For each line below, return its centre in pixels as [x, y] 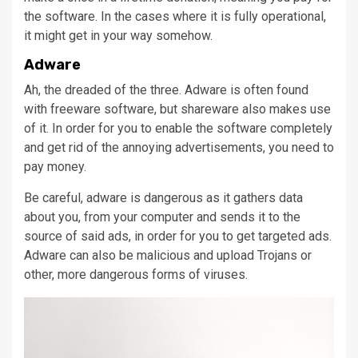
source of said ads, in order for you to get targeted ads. [178, 237]
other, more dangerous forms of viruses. [136, 275]
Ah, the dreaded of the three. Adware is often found [166, 90]
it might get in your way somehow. [118, 36]
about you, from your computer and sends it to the [162, 217]
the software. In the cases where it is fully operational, [175, 17]
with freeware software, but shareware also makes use [177, 109]
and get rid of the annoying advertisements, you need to [179, 148]
